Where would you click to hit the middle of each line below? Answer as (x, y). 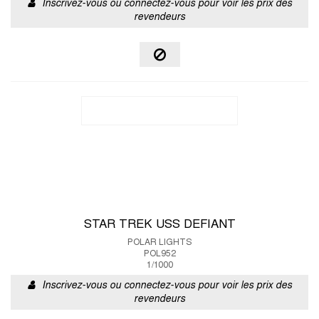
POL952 (159, 254)
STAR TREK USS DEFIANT (159, 225)
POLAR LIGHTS (159, 243)
